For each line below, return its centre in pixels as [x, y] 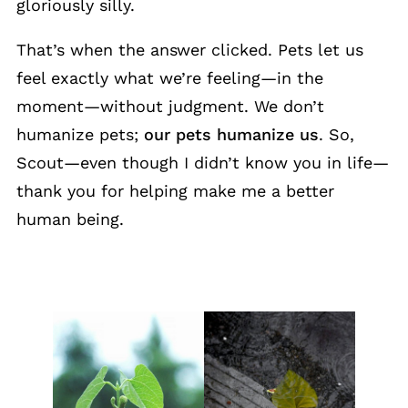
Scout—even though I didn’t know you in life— [203, 163]
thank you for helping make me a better [175, 191]
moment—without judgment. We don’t [170, 107]
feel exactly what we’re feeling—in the [170, 78]
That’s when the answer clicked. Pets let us [190, 50]
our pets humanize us [231, 135]
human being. [70, 219]
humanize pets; [80, 135]
